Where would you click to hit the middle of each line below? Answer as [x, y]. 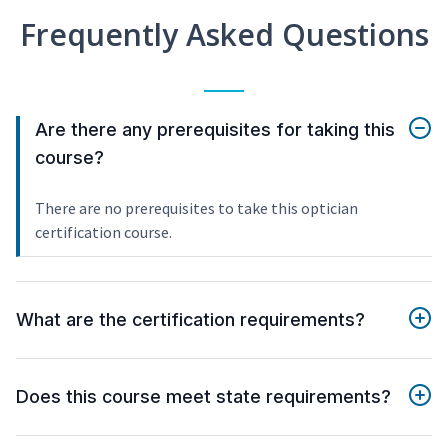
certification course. [103, 232]
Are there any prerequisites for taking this [215, 130]
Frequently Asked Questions [224, 35]
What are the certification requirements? [190, 320]
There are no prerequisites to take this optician [196, 208]
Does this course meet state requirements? [203, 397]
